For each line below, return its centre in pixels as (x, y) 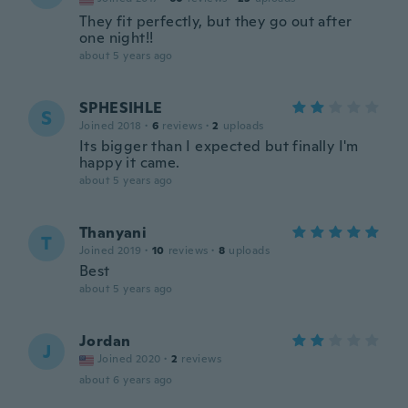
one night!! (117, 38)
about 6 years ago (126, 380)
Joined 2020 (129, 359)
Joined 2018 (111, 126)
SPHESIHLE (121, 108)
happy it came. (130, 163)
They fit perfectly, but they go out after (216, 21)
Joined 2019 (111, 250)
